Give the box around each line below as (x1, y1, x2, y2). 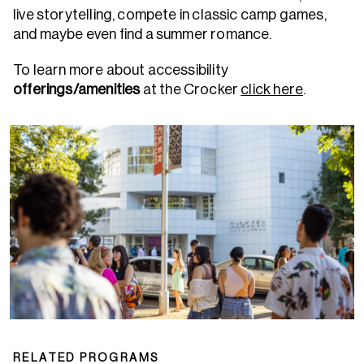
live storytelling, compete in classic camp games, (13, 6, 327, 23)
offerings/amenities (13, 81, 143, 97)
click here (240, 81, 304, 97)
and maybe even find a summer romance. (13, 26, 272, 42)
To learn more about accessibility (13, 62, 228, 78)
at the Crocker (142, 81, 241, 97)
